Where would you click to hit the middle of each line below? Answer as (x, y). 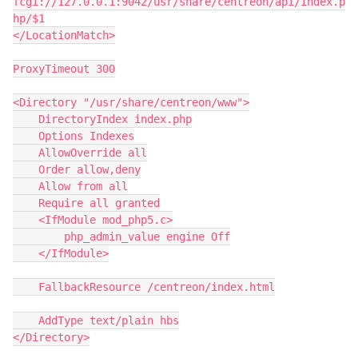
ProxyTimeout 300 (64, 69)
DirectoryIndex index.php (115, 119)
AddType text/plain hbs (109, 320)
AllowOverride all (93, 153)
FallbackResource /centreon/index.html (157, 287)
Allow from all (83, 186)
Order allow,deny (89, 169)
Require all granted (99, 203)
